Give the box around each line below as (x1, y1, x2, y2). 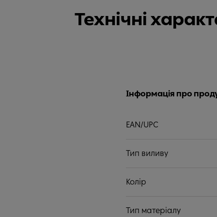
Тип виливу (126, 149, 168, 158)
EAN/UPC (126, 120, 158, 129)
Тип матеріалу (126, 206, 181, 215)
